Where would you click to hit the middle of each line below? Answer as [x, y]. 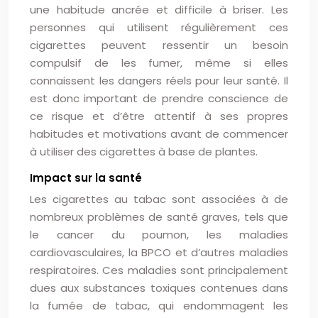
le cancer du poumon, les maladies [159, 235]
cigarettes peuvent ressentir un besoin [159, 45]
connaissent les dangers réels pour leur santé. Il [159, 81]
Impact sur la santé [86, 178]
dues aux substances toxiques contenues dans [159, 288]
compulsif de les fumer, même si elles [159, 63]
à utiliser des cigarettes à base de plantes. [144, 152]
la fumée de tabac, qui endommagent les [159, 306]
